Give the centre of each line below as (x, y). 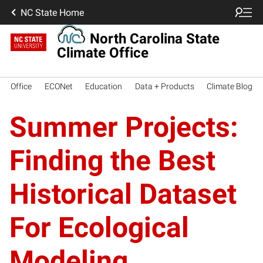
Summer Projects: (124, 127)
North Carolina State (155, 38)
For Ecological (99, 227)
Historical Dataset (123, 194)
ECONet (58, 86)
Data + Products (164, 86)
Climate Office (103, 53)
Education (104, 86)
